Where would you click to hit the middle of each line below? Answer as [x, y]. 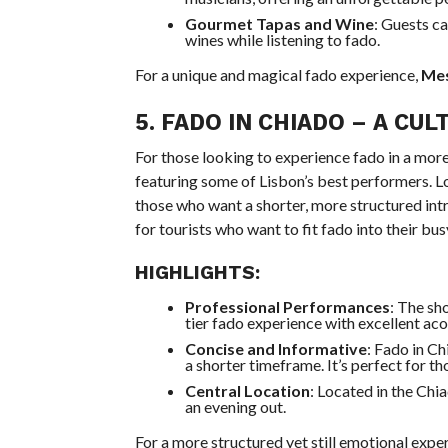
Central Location [247, 390]
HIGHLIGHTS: [197, 272]
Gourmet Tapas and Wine [279, 23]
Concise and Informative [275, 348]
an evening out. [235, 406]
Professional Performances [287, 306]
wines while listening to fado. [282, 39]
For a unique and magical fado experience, [277, 74]
